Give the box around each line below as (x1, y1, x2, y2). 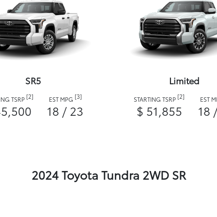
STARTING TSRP (134, 95, 177, 104)
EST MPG (48, 95, 75, 104)
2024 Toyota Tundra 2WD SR (31, 166, 186, 183)
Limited (169, 74, 200, 87)
